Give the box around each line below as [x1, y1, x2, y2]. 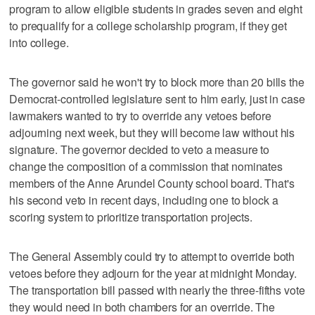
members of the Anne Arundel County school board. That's [9, 174, 295, 191]
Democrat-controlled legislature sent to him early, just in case [9, 90, 305, 107]
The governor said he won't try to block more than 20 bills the [9, 73, 304, 90]
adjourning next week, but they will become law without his [9, 124, 295, 141]
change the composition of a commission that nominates [9, 157, 283, 174]
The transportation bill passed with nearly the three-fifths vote [9, 281, 305, 298]
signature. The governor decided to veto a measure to [9, 141, 270, 157]
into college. [9, 34, 69, 51]
